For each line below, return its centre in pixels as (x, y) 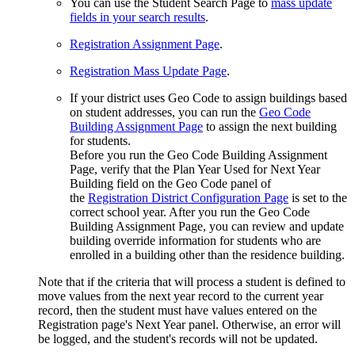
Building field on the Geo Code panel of (170, 184)
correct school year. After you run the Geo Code (190, 212)
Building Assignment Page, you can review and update (207, 227)
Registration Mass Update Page (148, 71)
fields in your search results (137, 17)
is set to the (318, 198)
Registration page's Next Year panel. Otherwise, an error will (189, 325)
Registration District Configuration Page (188, 198)
